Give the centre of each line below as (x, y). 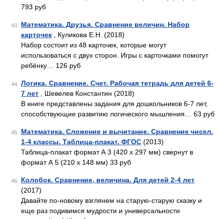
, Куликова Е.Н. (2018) (88, 35)
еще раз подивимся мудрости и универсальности (100, 211)
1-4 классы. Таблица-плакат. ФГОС (81, 142)
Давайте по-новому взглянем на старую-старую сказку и (111, 200)
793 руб (33, 7)
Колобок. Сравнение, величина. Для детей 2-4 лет (108, 180)
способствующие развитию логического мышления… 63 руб (118, 114)
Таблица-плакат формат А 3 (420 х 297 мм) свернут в (107, 152)
